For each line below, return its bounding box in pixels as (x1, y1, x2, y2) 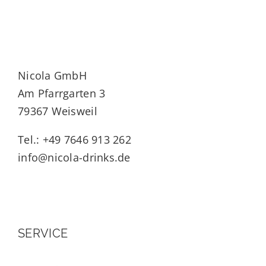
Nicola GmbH (18, 68, 87, 83)
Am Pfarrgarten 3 (18, 85, 106, 100)
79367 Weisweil (18, 103, 97, 118)
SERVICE (18, 226, 68, 240)
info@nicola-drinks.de (18, 150, 131, 164)
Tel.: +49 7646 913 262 (18, 132, 131, 147)
